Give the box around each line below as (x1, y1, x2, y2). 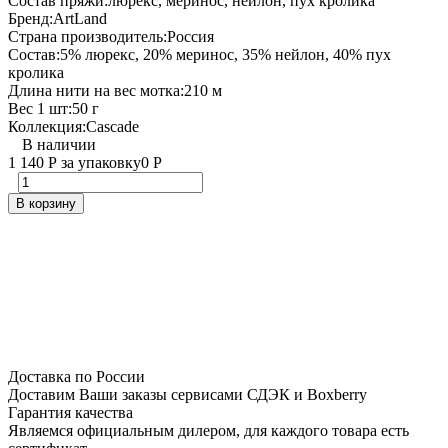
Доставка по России (8, 367, 145, 385)
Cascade (86, 117, 139, 135)
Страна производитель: (8, 27, 167, 45)
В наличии (22, 135, 96, 153)
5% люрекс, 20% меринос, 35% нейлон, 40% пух (60, 45, 391, 63)
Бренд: (8, 9, 53, 27)
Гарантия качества (8, 403, 133, 421)
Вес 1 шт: (8, 99, 72, 117)
